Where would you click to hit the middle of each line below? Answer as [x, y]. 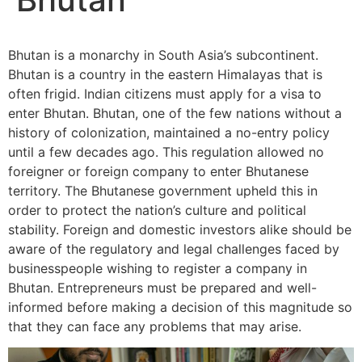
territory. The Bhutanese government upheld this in [163, 190]
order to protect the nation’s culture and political [157, 210]
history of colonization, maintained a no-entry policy [169, 132]
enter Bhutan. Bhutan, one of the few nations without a [175, 113]
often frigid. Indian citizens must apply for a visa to [165, 93]
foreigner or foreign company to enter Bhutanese [158, 171]
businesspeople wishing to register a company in [158, 268]
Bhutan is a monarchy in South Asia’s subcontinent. [163, 55]
